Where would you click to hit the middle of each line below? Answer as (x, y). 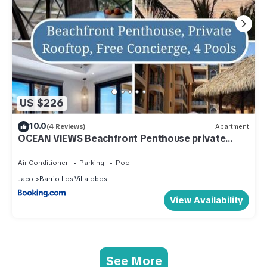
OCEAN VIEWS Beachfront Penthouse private (122, 138)
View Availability (207, 200)
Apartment (232, 127)
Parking (92, 162)
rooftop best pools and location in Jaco (111, 149)
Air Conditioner (43, 162)
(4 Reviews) (66, 127)
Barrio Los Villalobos (73, 178)
